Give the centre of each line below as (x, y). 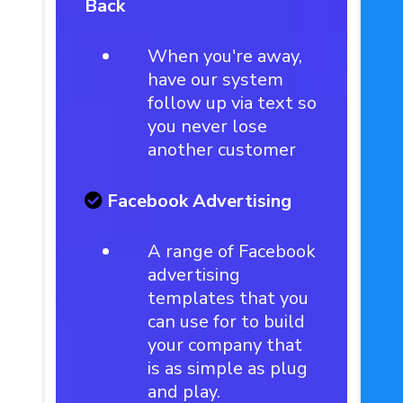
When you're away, (225, 56)
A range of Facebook (232, 251)
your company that (225, 345)
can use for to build (227, 322)
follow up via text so (233, 103)
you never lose (208, 126)
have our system (216, 80)
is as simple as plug (228, 368)
